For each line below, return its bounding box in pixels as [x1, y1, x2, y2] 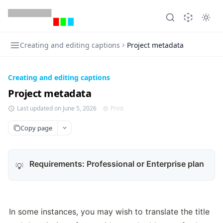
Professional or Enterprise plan [87, 159, 204, 169]
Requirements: [29, 159, 85, 169]
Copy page [20, 123, 52, 132]
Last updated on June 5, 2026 [17, 104, 97, 112]
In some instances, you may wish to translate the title [9, 207, 210, 217]
